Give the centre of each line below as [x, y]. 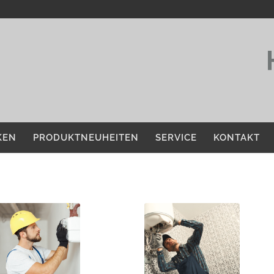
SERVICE [176, 138]
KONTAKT [237, 138]
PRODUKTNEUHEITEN [86, 138]
